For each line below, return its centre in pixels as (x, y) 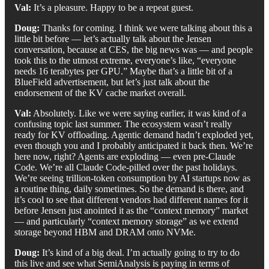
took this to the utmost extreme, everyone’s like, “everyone (125, 60)
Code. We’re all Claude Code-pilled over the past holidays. (126, 167)
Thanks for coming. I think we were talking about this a (147, 28)
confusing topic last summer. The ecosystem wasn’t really (123, 124)
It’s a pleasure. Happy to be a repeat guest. (113, 7)
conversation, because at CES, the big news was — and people (134, 49)
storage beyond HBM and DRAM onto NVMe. (105, 232)
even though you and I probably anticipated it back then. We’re (134, 145)
